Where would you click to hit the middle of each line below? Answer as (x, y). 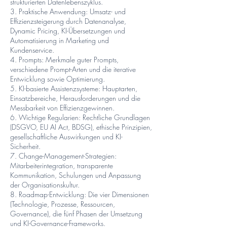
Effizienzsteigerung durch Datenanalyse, (68, 21)
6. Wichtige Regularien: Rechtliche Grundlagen (80, 117)
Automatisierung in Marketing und (60, 40)
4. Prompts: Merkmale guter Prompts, (64, 59)
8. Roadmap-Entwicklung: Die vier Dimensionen (80, 194)
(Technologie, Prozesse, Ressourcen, (63, 204)
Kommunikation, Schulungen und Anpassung (75, 175)
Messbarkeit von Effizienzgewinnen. (62, 107)
